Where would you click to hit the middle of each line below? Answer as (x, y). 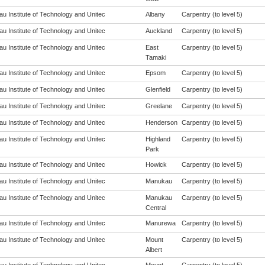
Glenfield (158, 89)
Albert (153, 250)
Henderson (161, 122)
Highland (158, 139)
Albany (155, 14)
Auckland (159, 31)
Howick (156, 164)
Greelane (159, 106)
